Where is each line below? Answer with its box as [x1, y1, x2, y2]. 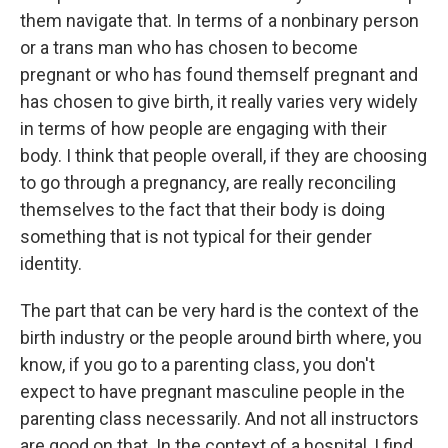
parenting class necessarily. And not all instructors [20, 408, 419, 429]
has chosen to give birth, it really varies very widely [20, 91, 418, 112]
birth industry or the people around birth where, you [20, 327, 422, 348]
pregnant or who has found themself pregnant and [20, 64, 418, 85]
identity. [20, 253, 82, 274]
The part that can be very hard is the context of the [20, 300, 419, 321]
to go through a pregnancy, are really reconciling [20, 172, 396, 193]
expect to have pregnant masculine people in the [20, 381, 405, 402]
